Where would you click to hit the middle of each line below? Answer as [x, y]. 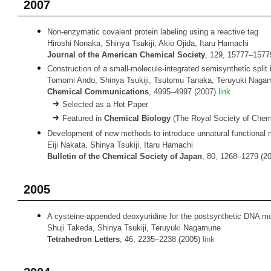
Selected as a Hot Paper [105, 104]
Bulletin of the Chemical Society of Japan [125, 156]
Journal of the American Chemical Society [126, 55]
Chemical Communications [98, 92]
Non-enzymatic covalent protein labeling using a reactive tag [153, 32]
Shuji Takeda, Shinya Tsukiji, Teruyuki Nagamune [134, 228]
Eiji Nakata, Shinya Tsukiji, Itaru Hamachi [120, 145]
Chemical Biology [137, 118]
